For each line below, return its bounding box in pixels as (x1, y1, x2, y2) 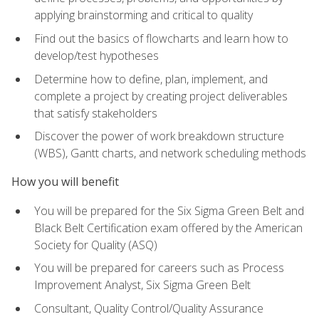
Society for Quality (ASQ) (34, 236, 157, 253)
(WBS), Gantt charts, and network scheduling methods (34, 145, 306, 162)
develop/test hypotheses (34, 48, 159, 64)
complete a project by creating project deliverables (34, 88, 288, 104)
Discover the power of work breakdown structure (34, 128, 284, 145)
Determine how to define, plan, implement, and (34, 70, 268, 87)
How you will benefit (11, 174, 119, 190)
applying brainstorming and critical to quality (34, 7, 253, 23)
